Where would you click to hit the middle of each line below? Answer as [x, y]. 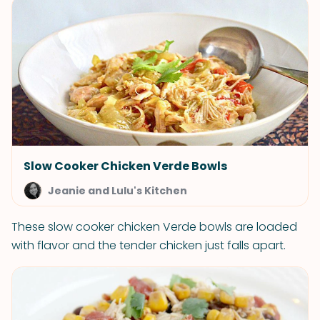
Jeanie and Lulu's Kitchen [117, 191]
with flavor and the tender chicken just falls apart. [149, 245]
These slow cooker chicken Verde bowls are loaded [154, 227]
